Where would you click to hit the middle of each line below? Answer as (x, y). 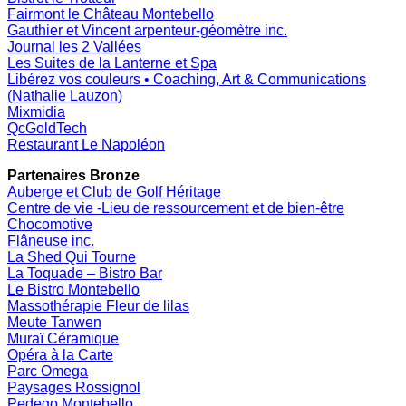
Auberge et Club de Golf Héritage (114, 191)
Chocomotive (50, 224)
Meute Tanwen (54, 322)
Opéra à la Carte (60, 354)
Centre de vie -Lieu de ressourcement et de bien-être (176, 208)
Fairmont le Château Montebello (111, 14)
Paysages (41, 387)
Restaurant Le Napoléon (86, 144)
